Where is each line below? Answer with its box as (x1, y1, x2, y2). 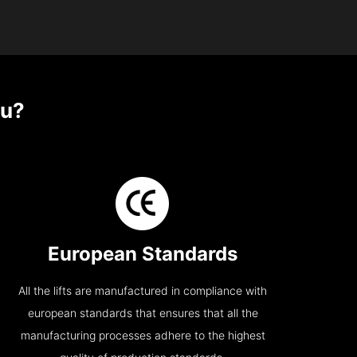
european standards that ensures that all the (27, 306, 258, 320)
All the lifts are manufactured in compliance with (18, 284, 268, 297)
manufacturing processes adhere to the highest (20, 328, 265, 342)
